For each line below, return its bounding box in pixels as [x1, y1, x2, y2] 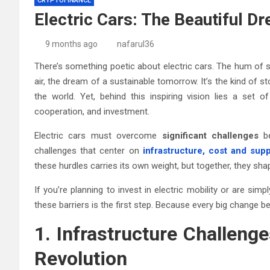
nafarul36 [117, 39, 154, 49]
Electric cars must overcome [34, 130, 162, 141]
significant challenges [162, 130, 259, 141]
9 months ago [45, 39, 98, 49]
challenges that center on [34, 145, 143, 156]
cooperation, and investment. [34, 105, 149, 117]
